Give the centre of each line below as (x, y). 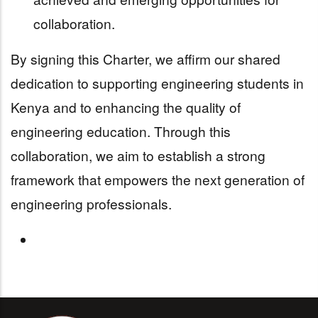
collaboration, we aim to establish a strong (138, 155)
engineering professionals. (91, 203)
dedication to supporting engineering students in (157, 82)
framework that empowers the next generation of (158, 179)
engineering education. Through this (121, 131)
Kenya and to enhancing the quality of (126, 106)
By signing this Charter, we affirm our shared (146, 58)
